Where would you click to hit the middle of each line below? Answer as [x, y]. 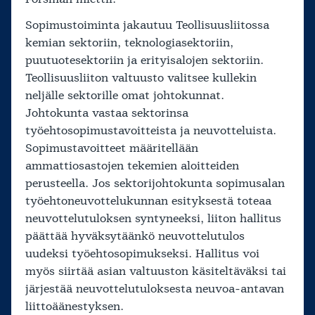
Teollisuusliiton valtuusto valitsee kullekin [141, 78]
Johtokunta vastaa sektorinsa [107, 114]
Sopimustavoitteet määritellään [112, 149]
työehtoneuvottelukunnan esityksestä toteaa [148, 201]
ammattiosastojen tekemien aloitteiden [132, 166]
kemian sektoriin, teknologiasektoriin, [129, 43]
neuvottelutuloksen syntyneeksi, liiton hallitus [153, 219]
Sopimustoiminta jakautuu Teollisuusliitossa [147, 26]
